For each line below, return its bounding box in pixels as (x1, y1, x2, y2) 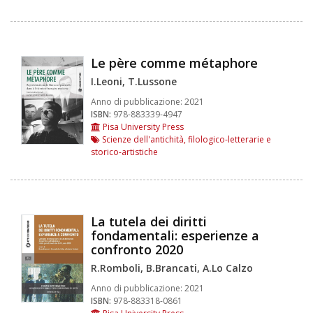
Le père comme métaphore (91, 54, 258, 71)
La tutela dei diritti (91, 212, 207, 230)
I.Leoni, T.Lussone (91, 74, 177, 88)
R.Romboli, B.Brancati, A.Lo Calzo (91, 261, 253, 275)
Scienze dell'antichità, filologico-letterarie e (100, 133, 271, 145)
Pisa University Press (101, 120, 184, 133)
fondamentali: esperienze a (91, 226, 259, 244)
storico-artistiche (91, 145, 158, 158)
